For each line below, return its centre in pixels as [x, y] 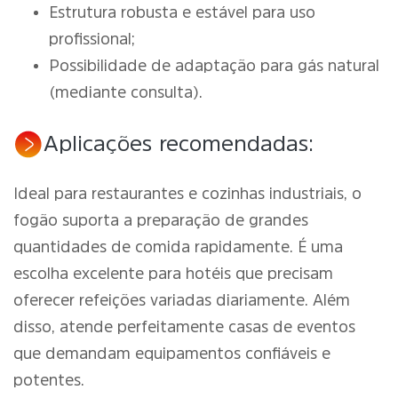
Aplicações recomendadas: [179, 143]
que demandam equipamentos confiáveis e [172, 354]
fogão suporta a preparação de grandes [161, 220]
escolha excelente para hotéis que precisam [173, 274]
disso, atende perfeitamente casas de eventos [184, 327]
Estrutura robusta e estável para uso [182, 12]
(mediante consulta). [126, 92]
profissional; [92, 39]
